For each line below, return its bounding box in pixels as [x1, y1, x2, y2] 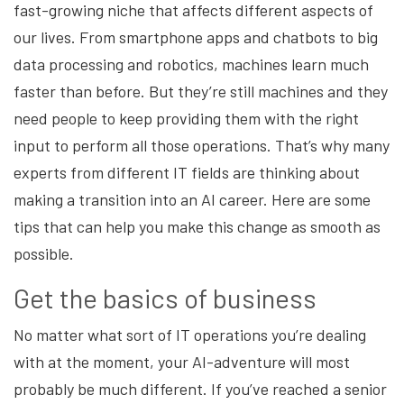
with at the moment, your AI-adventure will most [14, 351, 350, 372]
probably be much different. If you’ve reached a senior [14, 378, 387, 399]
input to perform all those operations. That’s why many [14, 134, 390, 155]
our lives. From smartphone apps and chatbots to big [14, 26, 378, 47]
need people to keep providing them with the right [14, 107, 359, 128]
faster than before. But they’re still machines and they [14, 80, 388, 101]
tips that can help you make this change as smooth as [14, 216, 381, 236]
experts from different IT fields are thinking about [14, 161, 360, 182]
